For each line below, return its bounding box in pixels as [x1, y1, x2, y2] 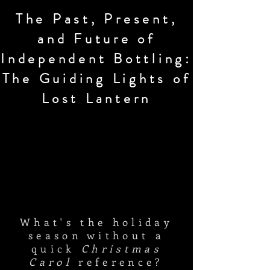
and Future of [37, 29, 155, 49]
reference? [72, 255, 164, 268]
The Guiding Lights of [2, 69, 191, 89]
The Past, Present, [15, 9, 178, 29]
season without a [28, 228, 165, 242]
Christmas [81, 242, 162, 255]
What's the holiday [20, 215, 173, 228]
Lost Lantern [42, 89, 151, 108]
